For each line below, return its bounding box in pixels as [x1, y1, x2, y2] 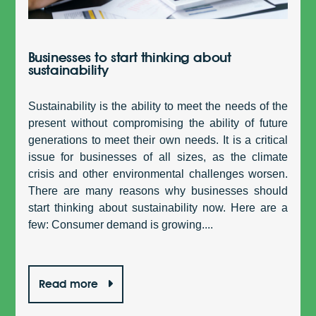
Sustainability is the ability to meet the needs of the [28, 99, 288, 112]
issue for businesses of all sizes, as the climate [28, 150, 288, 163]
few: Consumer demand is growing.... [28, 218, 213, 231]
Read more [38, 276, 102, 291]
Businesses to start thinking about [28, 48, 231, 66]
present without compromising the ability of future [28, 116, 288, 129]
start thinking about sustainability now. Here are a [28, 201, 288, 214]
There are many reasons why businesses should [28, 184, 288, 197]
